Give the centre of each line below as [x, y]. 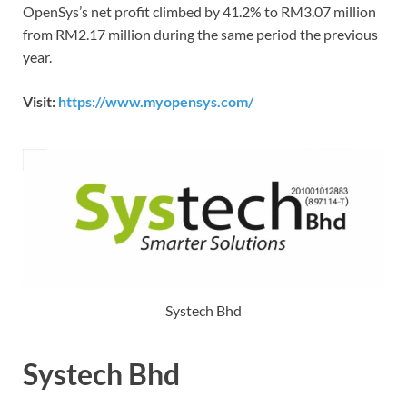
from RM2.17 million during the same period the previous [200, 34]
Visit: [40, 101]
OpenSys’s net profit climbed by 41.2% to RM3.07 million [199, 11]
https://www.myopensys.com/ [156, 101]
